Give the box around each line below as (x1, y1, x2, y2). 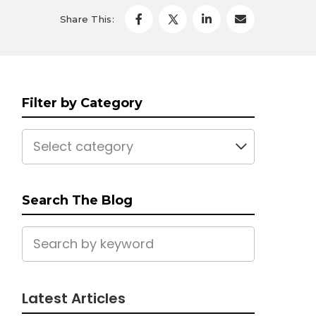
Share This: (59, 13, 114, 25)
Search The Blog (22, 193, 133, 208)
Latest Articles (22, 288, 126, 308)
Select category (33, 138, 133, 155)
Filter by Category (22, 95, 142, 111)
